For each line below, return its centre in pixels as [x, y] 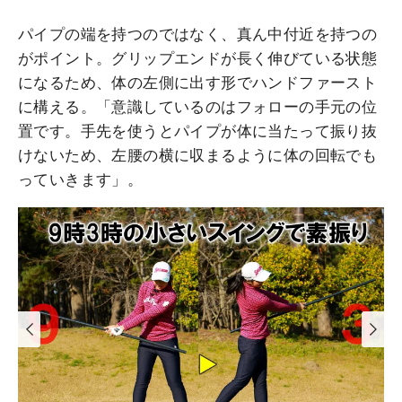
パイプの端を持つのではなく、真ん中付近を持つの [198, 35]
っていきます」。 [81, 180]
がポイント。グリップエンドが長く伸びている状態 [198, 59]
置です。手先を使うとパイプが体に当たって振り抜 [198, 131]
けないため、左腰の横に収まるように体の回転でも [198, 156]
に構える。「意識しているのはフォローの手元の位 [198, 107]
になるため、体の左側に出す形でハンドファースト [198, 83]
